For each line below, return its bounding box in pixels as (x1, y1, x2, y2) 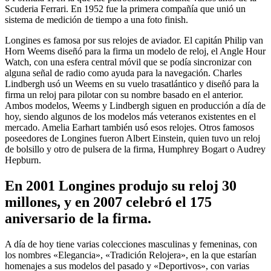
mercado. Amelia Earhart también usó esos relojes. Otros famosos (5, 122, 254, 132)
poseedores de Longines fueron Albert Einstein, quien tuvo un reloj (5, 132, 260, 143)
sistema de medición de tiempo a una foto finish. (5, 14, 188, 25)
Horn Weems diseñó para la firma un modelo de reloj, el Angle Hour (5, 45, 266, 56)
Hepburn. (5, 154, 41, 165)
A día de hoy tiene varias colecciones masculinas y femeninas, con (5, 238, 257, 249)
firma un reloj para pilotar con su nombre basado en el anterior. (5, 89, 243, 100)
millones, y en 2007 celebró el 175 (5, 194, 212, 210)
